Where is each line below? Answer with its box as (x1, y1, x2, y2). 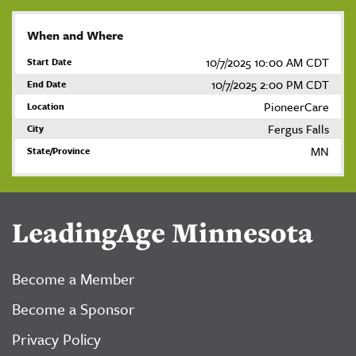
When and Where (27, 26, 123, 44)
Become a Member (12, 268, 135, 289)
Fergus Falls (268, 120, 329, 137)
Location (27, 99, 64, 113)
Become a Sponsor (12, 298, 135, 319)
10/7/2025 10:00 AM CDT (206, 53, 329, 71)
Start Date (27, 55, 72, 68)
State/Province (27, 144, 90, 157)
